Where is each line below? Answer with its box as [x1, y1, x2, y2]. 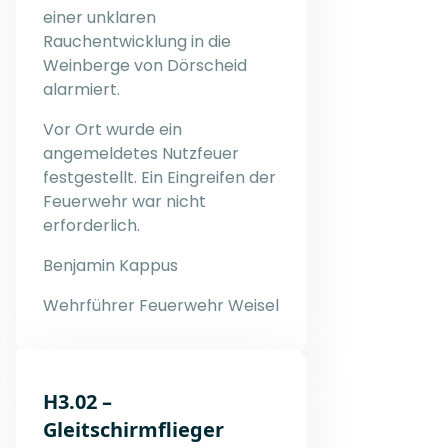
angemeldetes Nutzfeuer [43, 141, 239, 165]
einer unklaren [43, 5, 156, 29]
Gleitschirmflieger [43, 415, 224, 443]
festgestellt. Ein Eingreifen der [43, 165, 276, 189]
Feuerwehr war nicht [43, 189, 206, 213]
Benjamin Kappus [43, 253, 178, 277]
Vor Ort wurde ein [43, 117, 182, 141]
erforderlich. [43, 213, 140, 237]
